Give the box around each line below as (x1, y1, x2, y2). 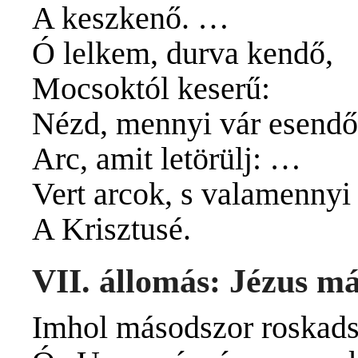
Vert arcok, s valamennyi (32, 175, 351, 212)
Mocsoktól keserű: (32, 70, 270, 106)
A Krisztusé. (32, 210, 191, 247)
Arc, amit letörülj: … (32, 140, 301, 177)
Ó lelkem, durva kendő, (32, 34, 333, 71)
